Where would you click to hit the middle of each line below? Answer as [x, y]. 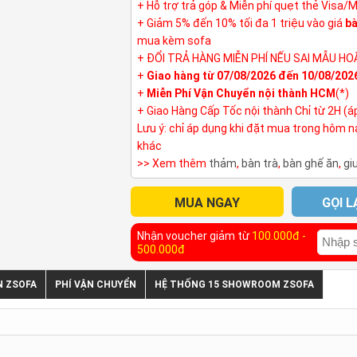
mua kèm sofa [174, 40]
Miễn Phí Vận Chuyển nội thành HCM [241, 93]
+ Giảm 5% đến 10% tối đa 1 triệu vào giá [241, 23]
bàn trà [259, 163]
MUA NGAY [207, 202]
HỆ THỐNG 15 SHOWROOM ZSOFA [234, 284]
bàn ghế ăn [310, 163]
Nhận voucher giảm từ [194, 235]
